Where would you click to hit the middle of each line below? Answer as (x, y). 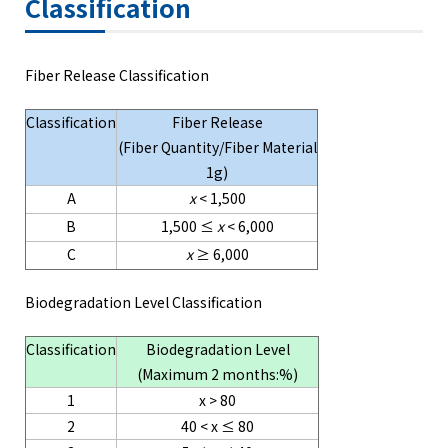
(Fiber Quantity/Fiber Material (217, 147)
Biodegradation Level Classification (143, 302)
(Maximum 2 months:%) (217, 374)
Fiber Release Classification (117, 75)
